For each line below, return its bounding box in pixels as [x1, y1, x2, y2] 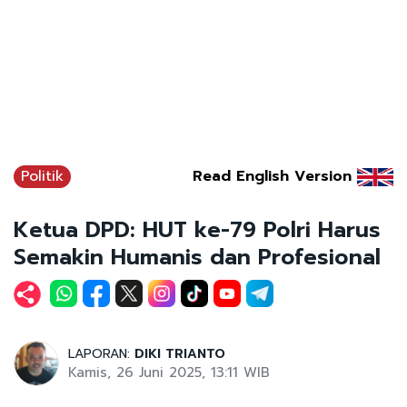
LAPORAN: [68, 343, 134, 363]
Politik [21, 164, 64, 187]
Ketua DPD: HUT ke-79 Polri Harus [14, 213, 381, 246]
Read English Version [193, 164, 352, 187]
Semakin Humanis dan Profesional [14, 240, 381, 273]
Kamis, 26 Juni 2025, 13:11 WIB [68, 362, 270, 382]
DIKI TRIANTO [134, 343, 225, 363]
